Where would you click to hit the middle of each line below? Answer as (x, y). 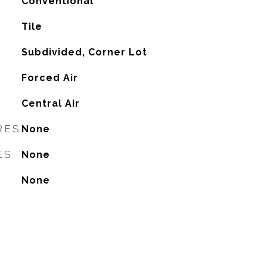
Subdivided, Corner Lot (84, 52)
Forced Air (49, 78)
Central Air (50, 103)
